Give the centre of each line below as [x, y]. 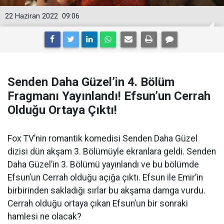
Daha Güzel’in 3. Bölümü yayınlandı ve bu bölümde [103, 164]
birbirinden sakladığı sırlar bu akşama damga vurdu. [106, 190]
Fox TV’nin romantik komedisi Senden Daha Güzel [102, 138]
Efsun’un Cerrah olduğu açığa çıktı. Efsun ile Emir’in [105, 177]
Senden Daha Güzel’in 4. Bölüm [91, 82]
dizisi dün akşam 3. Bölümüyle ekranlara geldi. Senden [112, 151]
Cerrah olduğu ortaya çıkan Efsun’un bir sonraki [98, 203]
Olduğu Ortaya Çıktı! [62, 110]
